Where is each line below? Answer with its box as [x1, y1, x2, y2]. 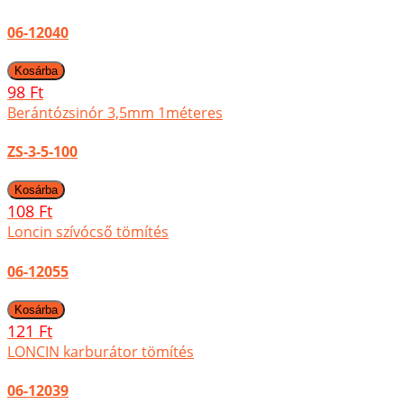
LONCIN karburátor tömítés [7, 342, 194, 362]
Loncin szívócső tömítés [7, 222, 169, 243]
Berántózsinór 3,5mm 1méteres [7, 102, 223, 123]
